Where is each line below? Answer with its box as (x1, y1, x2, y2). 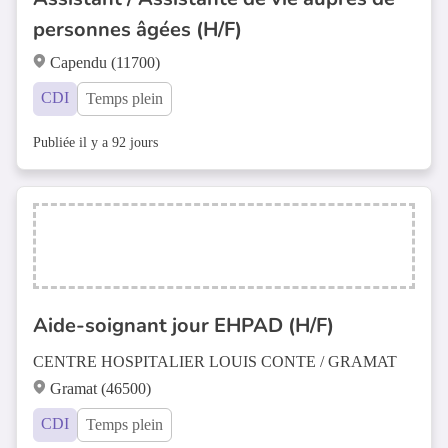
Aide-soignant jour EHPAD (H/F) (33, 312, 334, 339)
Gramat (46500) (50, 380, 151, 397)
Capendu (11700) (50, 54, 160, 71)
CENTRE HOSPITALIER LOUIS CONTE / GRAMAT (33, 353, 397, 370)
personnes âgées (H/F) (33, 16, 242, 43)
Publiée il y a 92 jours (33, 135, 158, 150)
